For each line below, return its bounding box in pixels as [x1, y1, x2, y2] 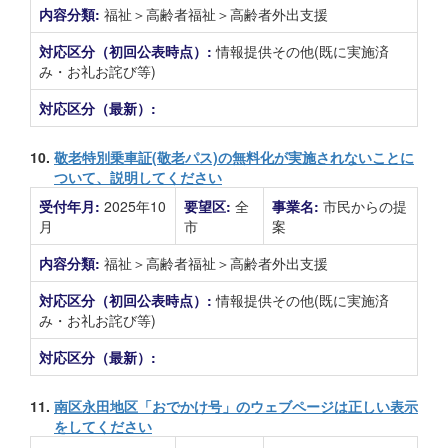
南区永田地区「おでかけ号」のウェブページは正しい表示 [54, 396, 418, 416]
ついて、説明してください [54, 167, 222, 187]
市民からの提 [323, 196, 407, 216]
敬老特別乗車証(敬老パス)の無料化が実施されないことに [54, 147, 414, 167]
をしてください [54, 416, 152, 436]
